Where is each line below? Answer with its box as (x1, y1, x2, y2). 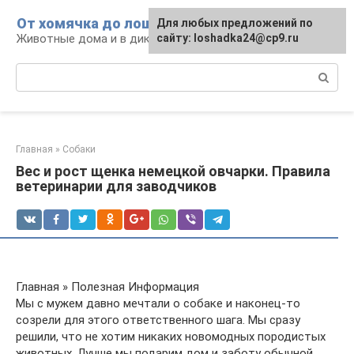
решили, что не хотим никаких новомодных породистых (16, 330, 326, 344)
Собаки (62, 144, 96, 155)
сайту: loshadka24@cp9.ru (156, 32, 299, 44)
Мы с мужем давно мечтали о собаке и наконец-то (16, 296, 300, 311)
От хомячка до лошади (17, 15, 180, 32)
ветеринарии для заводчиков (16, 178, 217, 194)
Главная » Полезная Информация (16, 280, 199, 294)
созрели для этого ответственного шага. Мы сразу (16, 313, 300, 327)
